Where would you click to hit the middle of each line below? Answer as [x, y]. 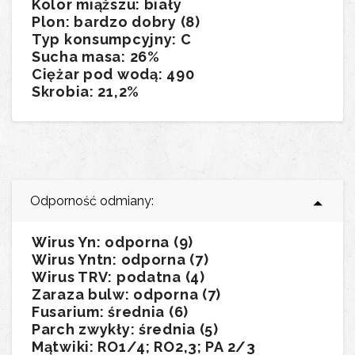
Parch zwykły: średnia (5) [125, 330]
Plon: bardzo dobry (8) [116, 22]
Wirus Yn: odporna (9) [113, 242]
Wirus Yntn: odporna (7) [120, 260]
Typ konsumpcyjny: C [112, 40]
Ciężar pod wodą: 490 [113, 74]
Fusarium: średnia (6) [111, 312]
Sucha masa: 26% [96, 57]
